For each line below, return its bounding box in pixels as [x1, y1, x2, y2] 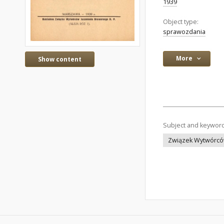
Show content [38, 54, 81, 63]
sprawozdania [163, 27, 205, 36]
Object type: [163, 17, 198, 26]
